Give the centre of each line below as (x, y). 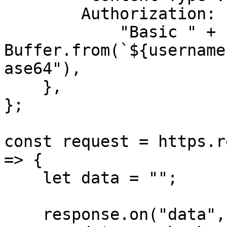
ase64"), (43, 68)
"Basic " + (62, 32)
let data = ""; (23, 178)
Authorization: (43, 14)
